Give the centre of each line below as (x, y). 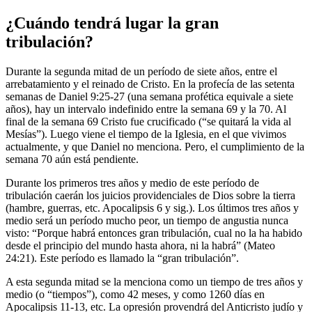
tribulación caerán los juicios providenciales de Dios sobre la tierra (150, 195)
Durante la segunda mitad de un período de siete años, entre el (141, 71)
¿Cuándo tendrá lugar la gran (112, 23)
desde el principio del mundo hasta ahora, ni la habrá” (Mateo (140, 245)
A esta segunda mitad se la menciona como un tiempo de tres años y (154, 281)
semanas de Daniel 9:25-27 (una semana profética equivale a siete (149, 96)
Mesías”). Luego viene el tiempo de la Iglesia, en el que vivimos (146, 134)
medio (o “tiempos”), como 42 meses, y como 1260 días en (135, 294)
